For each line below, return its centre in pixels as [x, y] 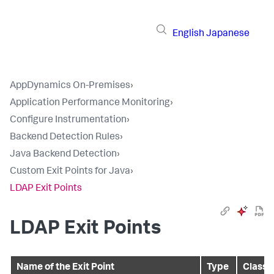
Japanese [228, 34]
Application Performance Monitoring [90, 103]
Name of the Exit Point [65, 268]
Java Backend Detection [63, 155]
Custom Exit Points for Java [70, 172]
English [188, 34]
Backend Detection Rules [65, 138]
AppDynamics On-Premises [70, 86]
